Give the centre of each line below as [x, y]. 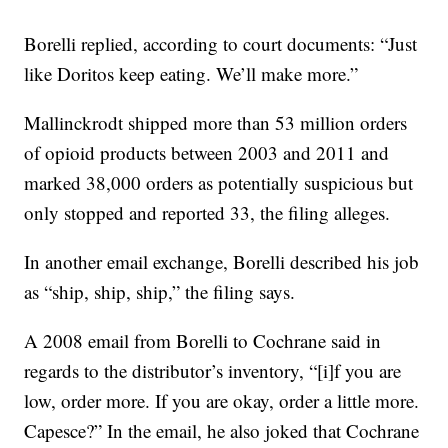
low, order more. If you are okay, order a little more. [222, 400]
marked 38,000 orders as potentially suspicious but [219, 182]
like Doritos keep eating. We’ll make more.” [191, 73]
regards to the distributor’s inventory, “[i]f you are [213, 370]
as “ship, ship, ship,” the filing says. [160, 291]
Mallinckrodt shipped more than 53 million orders [216, 122]
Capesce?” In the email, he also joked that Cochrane [222, 430]
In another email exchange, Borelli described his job [222, 261]
